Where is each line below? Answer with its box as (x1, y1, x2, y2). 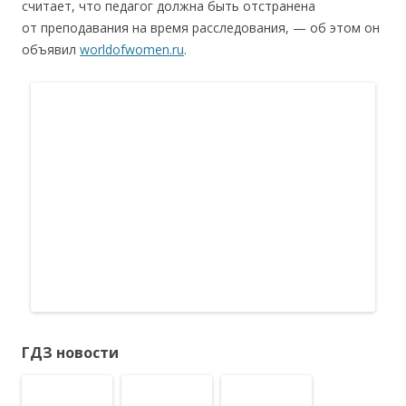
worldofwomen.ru (80, 40, 184, 58)
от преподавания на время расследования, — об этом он (22, 18, 380, 36)
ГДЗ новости (22, 343, 119, 363)
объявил (22, 40, 80, 58)
